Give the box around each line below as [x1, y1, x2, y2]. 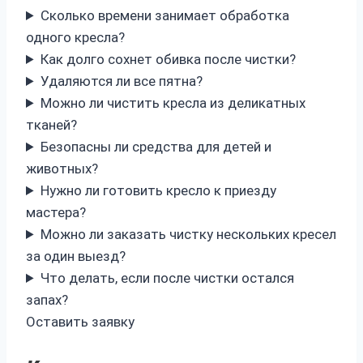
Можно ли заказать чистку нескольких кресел [41, 226, 337, 242]
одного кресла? [26, 29, 125, 45]
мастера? [26, 204, 86, 220]
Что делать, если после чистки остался [41, 270, 295, 286]
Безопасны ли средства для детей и [41, 139, 272, 155]
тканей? [26, 117, 77, 133]
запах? [26, 292, 68, 308]
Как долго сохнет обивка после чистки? [41, 51, 297, 67]
